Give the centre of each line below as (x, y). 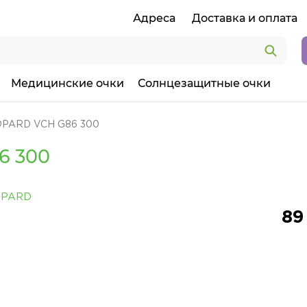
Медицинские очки (67, 83)
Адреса (154, 18)
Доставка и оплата (245, 18)
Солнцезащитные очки (204, 83)
